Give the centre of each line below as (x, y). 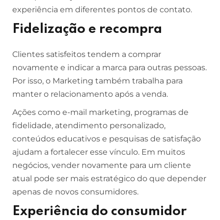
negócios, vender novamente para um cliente (102, 165)
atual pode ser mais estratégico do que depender (109, 179)
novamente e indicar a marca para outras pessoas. (110, 68)
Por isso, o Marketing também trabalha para (97, 81)
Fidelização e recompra (87, 29)
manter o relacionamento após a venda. (90, 94)
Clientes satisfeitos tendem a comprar (87, 54)
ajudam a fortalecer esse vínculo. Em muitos (99, 152)
